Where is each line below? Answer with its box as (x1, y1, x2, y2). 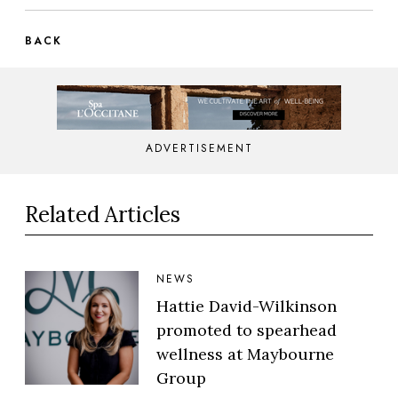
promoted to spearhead (156, 319, 337, 340)
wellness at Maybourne (156, 343, 334, 364)
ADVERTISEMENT (145, 139, 253, 156)
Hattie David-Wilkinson (156, 295, 337, 316)
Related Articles (25, 200, 180, 228)
